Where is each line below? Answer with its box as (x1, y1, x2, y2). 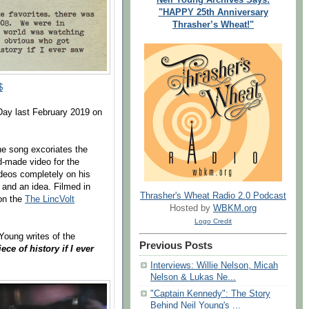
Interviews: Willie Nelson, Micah (150, 261, 278, 271)
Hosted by (170, 203, 213, 214)
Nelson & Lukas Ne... (150, 272, 236, 283)
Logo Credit (195, 217, 232, 226)
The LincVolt (25, 195, 74, 204)
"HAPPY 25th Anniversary (158, 7, 268, 17)
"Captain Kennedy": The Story (150, 289, 270, 299)
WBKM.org (213, 203, 257, 214)
